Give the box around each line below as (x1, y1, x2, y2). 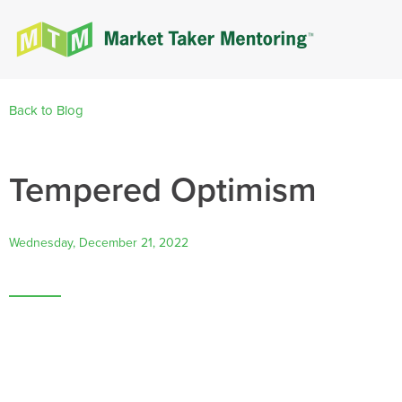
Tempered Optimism (9, 164, 317, 214)
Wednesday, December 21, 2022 (9, 233, 188, 252)
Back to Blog (9, 100, 83, 120)
